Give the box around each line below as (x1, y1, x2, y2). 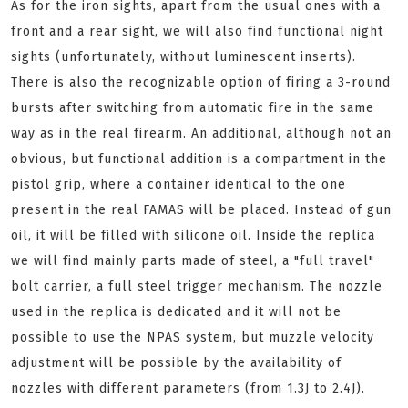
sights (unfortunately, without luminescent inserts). (11, 49, 356, 66)
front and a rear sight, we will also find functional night (11, 24, 383, 40)
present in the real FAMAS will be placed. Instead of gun (11, 202, 392, 219)
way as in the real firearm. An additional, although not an (11, 126, 392, 142)
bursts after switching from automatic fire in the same (11, 100, 374, 117)
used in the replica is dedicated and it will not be (11, 304, 342, 321)
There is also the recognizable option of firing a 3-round (11, 75, 391, 91)
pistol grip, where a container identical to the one (11, 177, 346, 193)
